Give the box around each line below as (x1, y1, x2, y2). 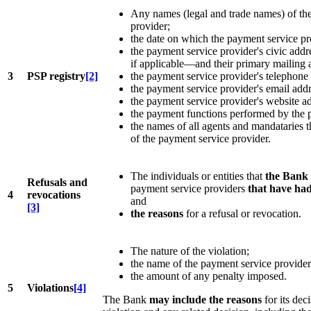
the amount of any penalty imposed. (131, 270, 287, 283)
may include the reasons (149, 294, 262, 306)
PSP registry (27, 70, 85, 83)
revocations (27, 189, 81, 201)
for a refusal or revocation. (183, 208, 301, 220)
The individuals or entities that (131, 170, 265, 183)
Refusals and (27, 176, 87, 189)
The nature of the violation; (131, 245, 249, 258)
